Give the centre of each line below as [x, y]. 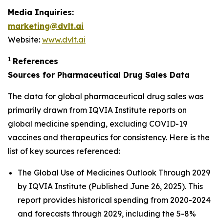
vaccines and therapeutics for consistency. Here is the [109, 137]
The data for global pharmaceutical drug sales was [106, 96]
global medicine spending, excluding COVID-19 [98, 124]
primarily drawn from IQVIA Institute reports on [97, 110]
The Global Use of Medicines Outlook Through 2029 [114, 173]
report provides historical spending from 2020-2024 [114, 200]
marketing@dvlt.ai [46, 26]
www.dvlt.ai [64, 40]
